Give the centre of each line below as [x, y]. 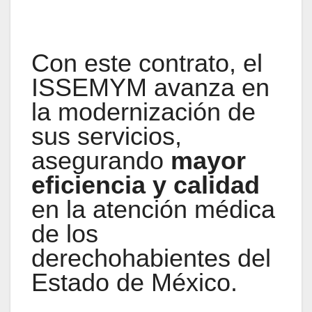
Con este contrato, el [147, 63]
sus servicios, [107, 136]
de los [65, 234]
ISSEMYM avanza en [150, 88]
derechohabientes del [151, 258]
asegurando [101, 161]
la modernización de [143, 112]
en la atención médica [153, 210]
